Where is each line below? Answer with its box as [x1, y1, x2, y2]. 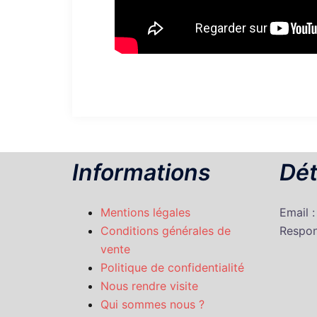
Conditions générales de [100, 224, 231, 238]
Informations [72, 158, 211, 187]
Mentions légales [100, 205, 190, 220]
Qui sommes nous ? [100, 297, 204, 312]
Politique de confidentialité [100, 260, 244, 275]
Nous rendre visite [100, 279, 198, 294]
